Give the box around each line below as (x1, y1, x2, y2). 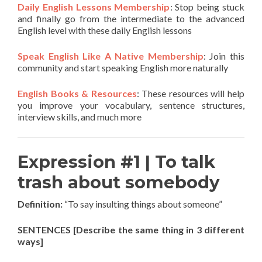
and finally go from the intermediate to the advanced (18, 13, 244, 24)
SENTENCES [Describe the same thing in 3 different (18, 224, 244, 235)
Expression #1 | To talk (18, 151, 215, 172)
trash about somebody (18, 172, 219, 192)
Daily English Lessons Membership (18, 1, 170, 12)
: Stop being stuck (170, 1, 244, 12)
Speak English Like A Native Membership (18, 50, 204, 61)
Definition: (18, 198, 63, 209)
